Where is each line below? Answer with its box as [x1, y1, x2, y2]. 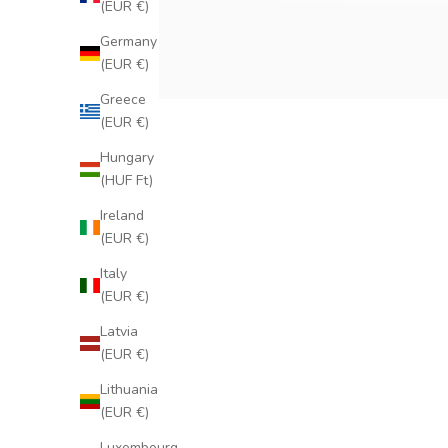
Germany [100, 32, 157, 52]
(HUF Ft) [100, 171, 153, 191]
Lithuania [100, 380, 158, 400]
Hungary [100, 148, 154, 168]
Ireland [100, 206, 144, 226]
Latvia [100, 322, 138, 342]
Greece [100, 90, 146, 110]
